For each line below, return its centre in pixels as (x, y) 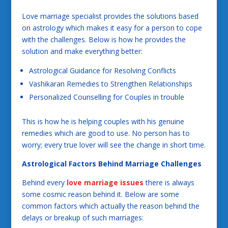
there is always (170, 182)
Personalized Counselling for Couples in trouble (106, 97)
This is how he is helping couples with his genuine (103, 121)
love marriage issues (105, 182)
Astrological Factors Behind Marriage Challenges (111, 163)
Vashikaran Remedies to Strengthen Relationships (110, 83)
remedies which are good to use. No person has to (106, 133)
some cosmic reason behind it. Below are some (100, 194)
